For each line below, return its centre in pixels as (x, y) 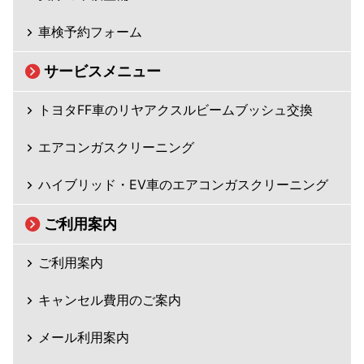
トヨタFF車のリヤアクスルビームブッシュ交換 (175, 109)
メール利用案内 (84, 337)
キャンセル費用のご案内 (110, 299)
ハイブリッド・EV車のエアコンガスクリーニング (183, 184)
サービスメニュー (102, 71)
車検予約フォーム (90, 31)
